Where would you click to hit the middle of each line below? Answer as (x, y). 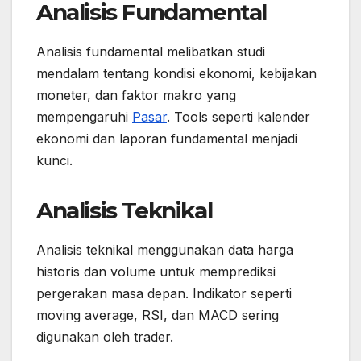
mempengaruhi (84, 116)
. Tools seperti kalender (239, 116)
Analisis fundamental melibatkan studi (151, 51)
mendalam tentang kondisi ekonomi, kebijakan (176, 73)
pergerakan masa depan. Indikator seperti (164, 293)
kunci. (54, 160)
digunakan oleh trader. (105, 336)
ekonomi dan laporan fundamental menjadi (167, 138)
